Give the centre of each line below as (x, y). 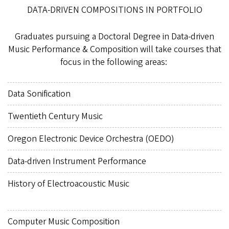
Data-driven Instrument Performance (77, 161)
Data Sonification (39, 94)
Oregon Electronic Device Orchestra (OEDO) (91, 139)
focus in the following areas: (114, 62)
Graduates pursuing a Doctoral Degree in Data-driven (114, 36)
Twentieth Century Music (55, 116)
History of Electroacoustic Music (68, 184)
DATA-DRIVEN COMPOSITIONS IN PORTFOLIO (114, 10)
